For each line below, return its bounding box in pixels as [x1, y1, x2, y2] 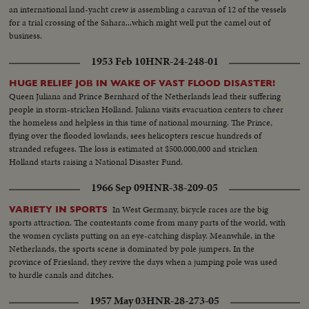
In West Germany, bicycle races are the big [112, 203, 269, 217]
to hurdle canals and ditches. [9, 268, 114, 282]
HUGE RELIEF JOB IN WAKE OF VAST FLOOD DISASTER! [9, 78, 276, 89]
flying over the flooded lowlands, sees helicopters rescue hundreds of [9, 129, 262, 143]
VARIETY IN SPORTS [9, 204, 108, 215]
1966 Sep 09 [91, 180, 145, 196]
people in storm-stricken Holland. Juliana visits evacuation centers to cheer [9, 103, 284, 117]
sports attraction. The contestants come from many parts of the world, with [9, 216, 286, 230]
